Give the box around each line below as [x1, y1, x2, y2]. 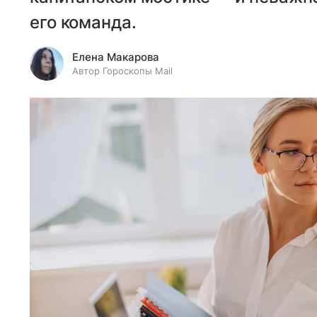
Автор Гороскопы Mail [72, 65, 173, 76]
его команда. [30, 12, 137, 33]
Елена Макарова [72, 50, 159, 64]
